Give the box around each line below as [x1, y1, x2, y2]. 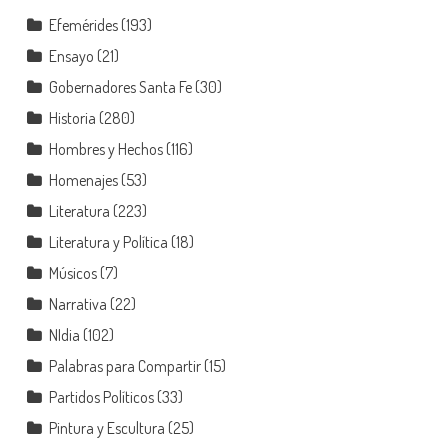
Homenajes [48, 170, 118, 191]
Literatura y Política [48, 232, 168, 253]
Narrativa [48, 294, 107, 315]
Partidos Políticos [48, 387, 154, 408]
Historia [48, 108, 96, 129]
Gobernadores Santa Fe [48, 77, 192, 98]
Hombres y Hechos [48, 139, 163, 160]
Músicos [48, 263, 97, 284]
